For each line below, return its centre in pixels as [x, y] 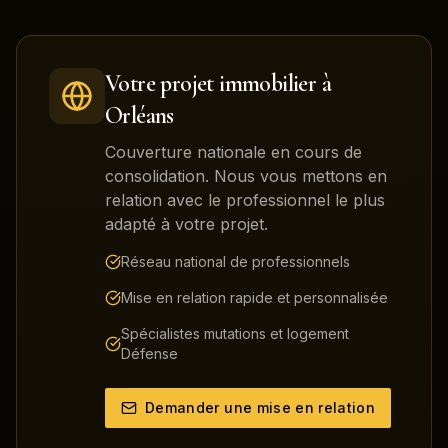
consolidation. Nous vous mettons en [246, 176]
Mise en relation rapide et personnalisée [254, 297]
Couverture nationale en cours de [233, 152]
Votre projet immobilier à [218, 83]
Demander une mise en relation [260, 407]
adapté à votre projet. [186, 224]
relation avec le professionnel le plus [245, 200]
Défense [149, 353]
